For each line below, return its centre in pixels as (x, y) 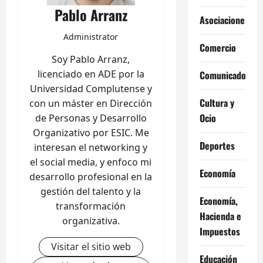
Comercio (218, 47)
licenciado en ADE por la (91, 74)
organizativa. (91, 220)
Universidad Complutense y (91, 88)
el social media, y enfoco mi (91, 162)
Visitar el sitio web (91, 246)
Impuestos (220, 231)
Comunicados (225, 75)
